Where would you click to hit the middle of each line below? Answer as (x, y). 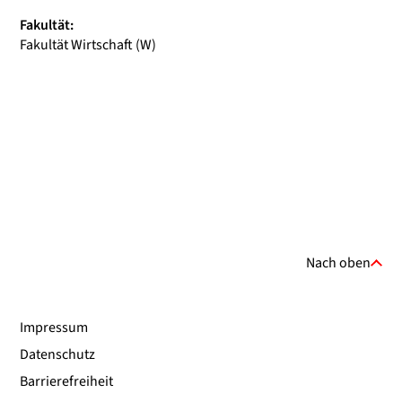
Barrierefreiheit (66, 381)
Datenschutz (57, 354)
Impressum (54, 328)
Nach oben (339, 263)
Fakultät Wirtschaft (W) (88, 45)
